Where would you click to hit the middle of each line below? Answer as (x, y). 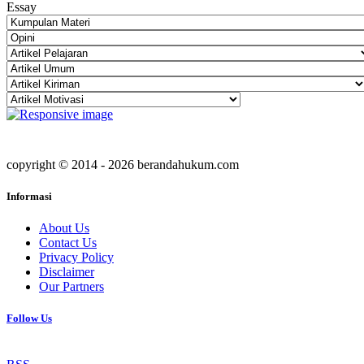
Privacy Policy (76, 258)
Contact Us (68, 243)
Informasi (29, 196)
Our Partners (71, 287)
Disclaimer (67, 272)
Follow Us (29, 318)
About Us (64, 228)
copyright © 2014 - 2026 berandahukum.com (123, 164)
